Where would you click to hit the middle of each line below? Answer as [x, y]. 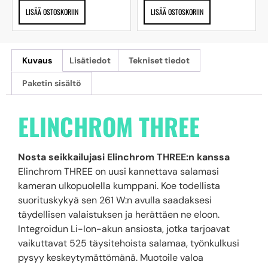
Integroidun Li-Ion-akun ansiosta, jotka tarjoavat [124, 229]
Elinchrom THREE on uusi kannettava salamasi [118, 171]
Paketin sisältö [51, 83]
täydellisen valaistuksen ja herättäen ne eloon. [119, 214]
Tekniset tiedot [159, 60]
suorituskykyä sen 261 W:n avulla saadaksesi [115, 200]
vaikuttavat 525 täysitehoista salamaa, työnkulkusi [129, 243]
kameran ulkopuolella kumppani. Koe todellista [119, 185]
